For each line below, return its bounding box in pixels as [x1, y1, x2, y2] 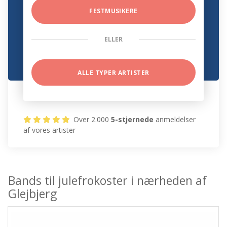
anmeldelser [154, 115, 196, 125]
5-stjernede [111, 115, 154, 125]
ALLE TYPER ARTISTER [78, 68, 149, 78]
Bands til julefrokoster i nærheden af [8, 172, 207, 189]
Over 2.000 [71, 115, 111, 125]
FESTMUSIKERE [89, 7, 138, 16]
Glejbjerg [8, 185, 57, 202]
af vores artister [23, 125, 76, 135]
